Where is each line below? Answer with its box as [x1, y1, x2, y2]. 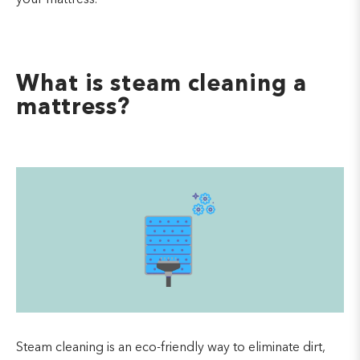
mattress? [16, 96, 131, 120]
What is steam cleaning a [16, 73, 307, 96]
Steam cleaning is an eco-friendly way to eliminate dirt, [16, 342, 325, 355]
